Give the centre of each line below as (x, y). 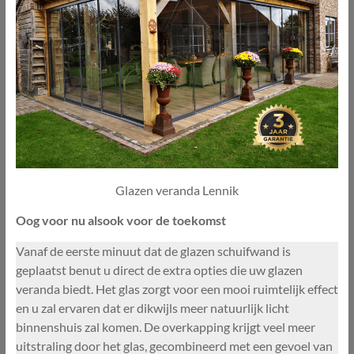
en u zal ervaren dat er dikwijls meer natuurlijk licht (152, 307)
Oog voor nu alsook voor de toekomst (122, 220)
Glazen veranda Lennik (177, 190)
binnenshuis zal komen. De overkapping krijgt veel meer (165, 326)
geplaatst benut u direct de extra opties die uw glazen (159, 269)
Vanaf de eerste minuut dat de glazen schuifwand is (153, 250)
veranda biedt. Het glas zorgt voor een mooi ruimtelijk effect (177, 288)
